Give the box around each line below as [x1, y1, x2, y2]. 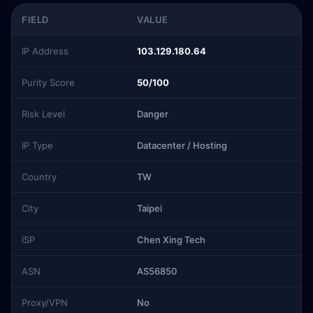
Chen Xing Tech [137, 234, 205, 245]
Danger [137, 108, 168, 119]
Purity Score [22, 77, 75, 88]
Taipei [137, 203, 162, 214]
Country [22, 171, 57, 182]
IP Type [22, 140, 53, 151]
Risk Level [22, 108, 65, 119]
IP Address [22, 45, 68, 57]
